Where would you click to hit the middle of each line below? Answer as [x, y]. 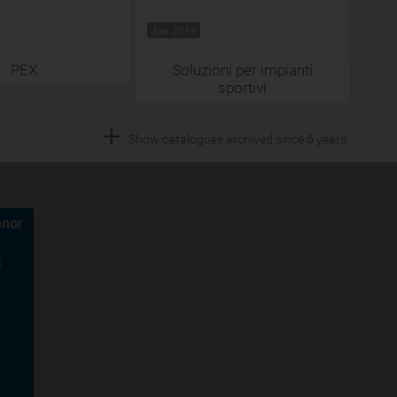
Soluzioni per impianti [242, 70]
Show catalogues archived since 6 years [237, 139]
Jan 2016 [173, 30]
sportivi [242, 87]
